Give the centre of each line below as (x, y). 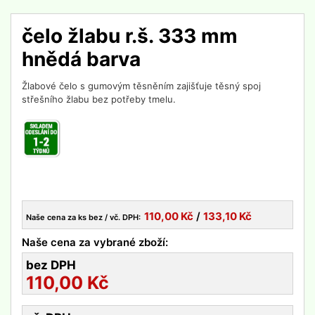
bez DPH (51, 265)
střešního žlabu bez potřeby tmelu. (99, 99)
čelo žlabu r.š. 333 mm (130, 36)
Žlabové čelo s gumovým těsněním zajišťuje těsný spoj (141, 86)
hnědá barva (81, 59)
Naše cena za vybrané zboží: (95, 242)
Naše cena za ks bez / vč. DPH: (83, 217)
